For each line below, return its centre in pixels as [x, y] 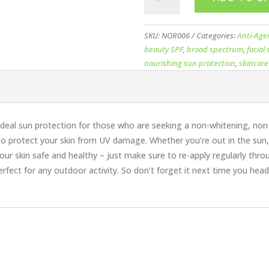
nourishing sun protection [190, 63]
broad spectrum [215, 49]
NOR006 [176, 35]
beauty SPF [164, 49]
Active [156, 29]
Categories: [217, 35]
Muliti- [156, 16]
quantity [160, 85]
